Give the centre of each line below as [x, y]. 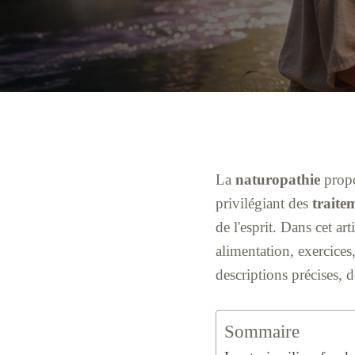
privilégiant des [264, 204]
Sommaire [262, 332]
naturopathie [278, 180]
